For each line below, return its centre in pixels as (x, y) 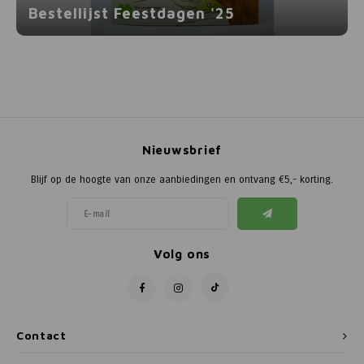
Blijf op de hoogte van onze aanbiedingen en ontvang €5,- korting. (182, 180)
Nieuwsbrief (182, 150)
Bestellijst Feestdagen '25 (131, 13)
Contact (41, 336)
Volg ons (182, 254)
